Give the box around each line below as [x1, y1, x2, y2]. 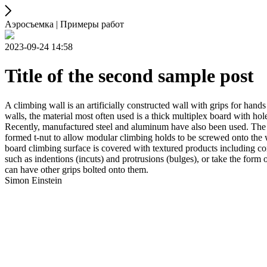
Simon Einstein [5, 175, 62, 185]
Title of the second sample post [5, 65, 254, 87]
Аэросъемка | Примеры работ [5, 19, 124, 29]
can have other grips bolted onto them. [5, 164, 148, 175]
